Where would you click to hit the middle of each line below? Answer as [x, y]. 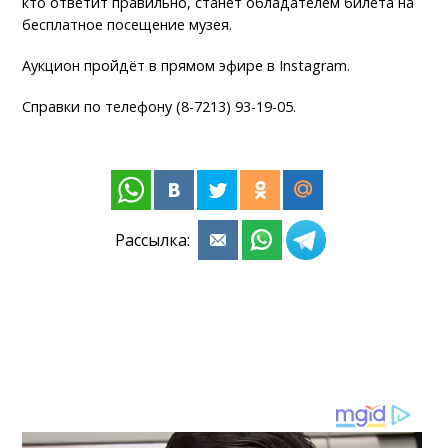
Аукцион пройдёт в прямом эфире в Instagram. [186, 66]
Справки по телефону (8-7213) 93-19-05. [161, 107]
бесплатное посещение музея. [127, 25]
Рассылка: [154, 240]
